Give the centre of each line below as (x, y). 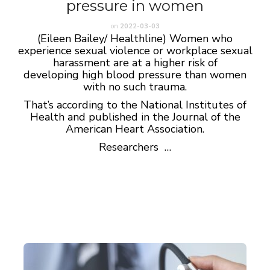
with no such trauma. (135, 87)
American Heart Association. (135, 129)
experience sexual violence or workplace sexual (135, 51)
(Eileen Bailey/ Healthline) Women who (135, 39)
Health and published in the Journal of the (135, 117)
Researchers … (135, 147)
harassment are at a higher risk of (135, 63)
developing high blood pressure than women (135, 75)
